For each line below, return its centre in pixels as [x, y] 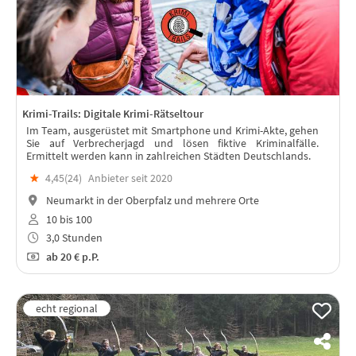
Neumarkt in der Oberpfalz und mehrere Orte [151, 200]
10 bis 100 [68, 219]
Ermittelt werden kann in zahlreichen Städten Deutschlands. [168, 156]
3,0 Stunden [73, 238]
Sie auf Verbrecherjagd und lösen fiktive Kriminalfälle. [172, 143]
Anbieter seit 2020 [130, 178]
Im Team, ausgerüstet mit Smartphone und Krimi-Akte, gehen [172, 131]
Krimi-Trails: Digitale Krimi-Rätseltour [113, 114]
